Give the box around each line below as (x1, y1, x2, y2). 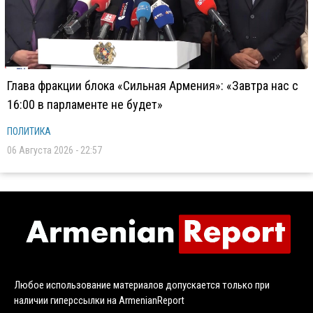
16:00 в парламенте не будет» (7, 97, 163, 112)
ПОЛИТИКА (7, 126, 51, 137)
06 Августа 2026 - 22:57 (7, 145, 102, 156)
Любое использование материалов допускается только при (14, 278, 270, 291)
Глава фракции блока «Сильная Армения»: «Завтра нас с (7, 78, 298, 93)
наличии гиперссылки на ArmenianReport (14, 293, 184, 307)
